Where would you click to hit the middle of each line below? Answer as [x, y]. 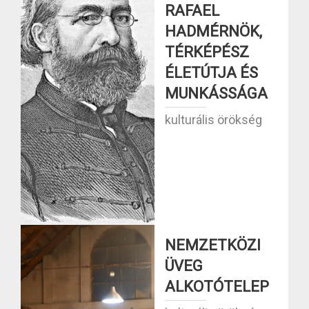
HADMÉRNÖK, [213, 31]
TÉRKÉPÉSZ [207, 52]
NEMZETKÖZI [213, 245]
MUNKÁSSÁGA [216, 93]
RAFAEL [192, 11]
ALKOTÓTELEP [217, 287]
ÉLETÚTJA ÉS [211, 73]
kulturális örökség [213, 120]
